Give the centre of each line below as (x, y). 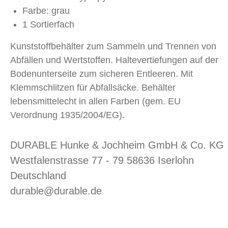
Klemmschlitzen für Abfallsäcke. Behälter (93, 88)
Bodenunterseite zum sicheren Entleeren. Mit (102, 74)
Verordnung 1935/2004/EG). (67, 115)
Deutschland (38, 176)
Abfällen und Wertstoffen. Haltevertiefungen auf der (114, 60)
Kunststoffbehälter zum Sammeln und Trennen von (113, 46)
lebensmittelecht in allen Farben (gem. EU (95, 101)
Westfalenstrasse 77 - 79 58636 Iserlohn (102, 160)
